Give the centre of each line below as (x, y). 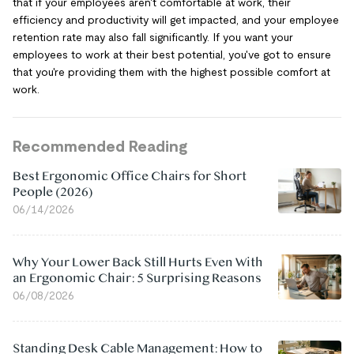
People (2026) (53, 192)
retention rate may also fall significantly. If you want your (153, 37)
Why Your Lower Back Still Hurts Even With (138, 262)
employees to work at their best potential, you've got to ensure (172, 55)
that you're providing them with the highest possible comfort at (171, 72)
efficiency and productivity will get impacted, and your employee (176, 20)
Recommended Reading (100, 146)
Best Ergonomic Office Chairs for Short (130, 176)
